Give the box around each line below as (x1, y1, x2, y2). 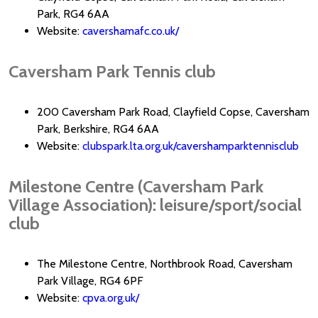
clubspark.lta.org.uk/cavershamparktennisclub (82, 139, 299, 153)
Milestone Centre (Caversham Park (9, 176, 263, 197)
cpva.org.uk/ (82, 291, 139, 305)
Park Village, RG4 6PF (37, 274, 143, 288)
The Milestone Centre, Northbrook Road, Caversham (37, 257, 292, 271)
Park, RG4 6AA (37, 7, 109, 21)
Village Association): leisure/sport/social (9, 194, 302, 216)
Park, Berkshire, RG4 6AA (37, 122, 159, 136)
